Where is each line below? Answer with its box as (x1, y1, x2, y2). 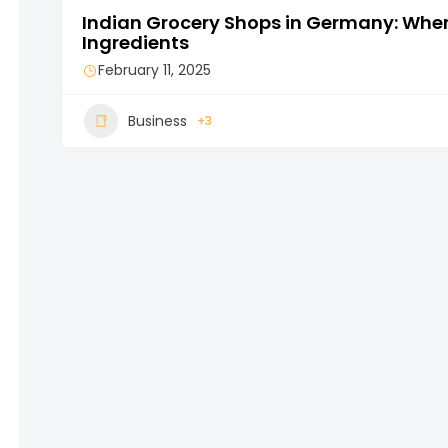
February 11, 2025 (98, 59, 211, 80)
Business (128, 110, 187, 131)
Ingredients (82, 29, 189, 55)
